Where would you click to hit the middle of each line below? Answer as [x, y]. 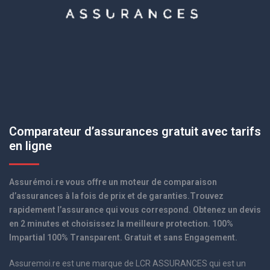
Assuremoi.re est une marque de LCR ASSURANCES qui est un [127, 263]
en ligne [30, 146]
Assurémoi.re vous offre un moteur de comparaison [113, 182]
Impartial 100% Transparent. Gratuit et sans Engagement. [123, 237]
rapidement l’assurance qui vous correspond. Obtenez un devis [135, 210]
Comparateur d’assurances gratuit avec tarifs [135, 131]
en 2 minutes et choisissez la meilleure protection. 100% [121, 224]
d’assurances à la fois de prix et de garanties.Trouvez [116, 196]
